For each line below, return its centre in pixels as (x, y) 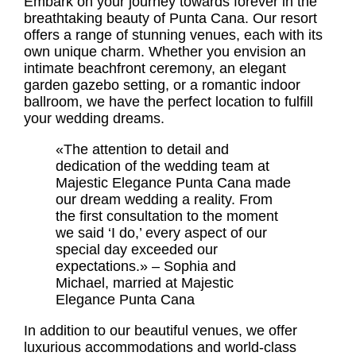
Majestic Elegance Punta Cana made (173, 183)
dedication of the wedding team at (163, 166)
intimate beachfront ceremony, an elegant (155, 69)
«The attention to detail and (142, 150)
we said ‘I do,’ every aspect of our (161, 233)
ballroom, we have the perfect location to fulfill (168, 102)
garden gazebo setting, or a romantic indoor (162, 85)
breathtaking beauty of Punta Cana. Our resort (170, 19)
